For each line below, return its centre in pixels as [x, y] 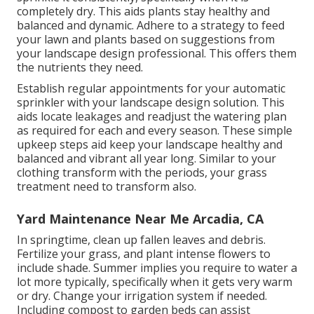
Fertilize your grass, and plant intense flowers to [144, 254]
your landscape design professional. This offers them [157, 54]
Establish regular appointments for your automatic [151, 89]
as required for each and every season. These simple [155, 131]
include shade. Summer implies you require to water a [157, 268]
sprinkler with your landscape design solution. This [151, 103]
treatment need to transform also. [107, 187]
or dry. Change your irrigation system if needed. [142, 296]
